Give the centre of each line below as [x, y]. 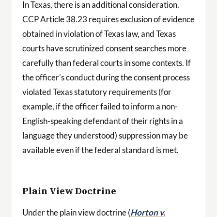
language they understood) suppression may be [105, 135]
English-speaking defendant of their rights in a [102, 121]
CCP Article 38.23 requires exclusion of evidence [108, 19]
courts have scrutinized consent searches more [104, 48]
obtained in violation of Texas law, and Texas [99, 33]
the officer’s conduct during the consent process [106, 77]
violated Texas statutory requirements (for [97, 92]
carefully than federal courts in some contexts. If [106, 62]
